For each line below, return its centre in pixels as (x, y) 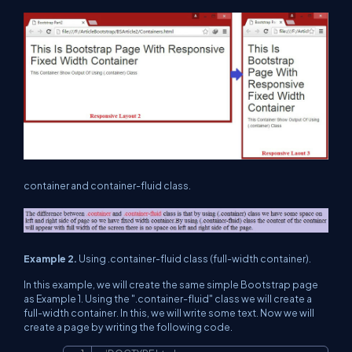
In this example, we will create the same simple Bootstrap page (171, 285)
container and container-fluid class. (107, 185)
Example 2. (51, 259)
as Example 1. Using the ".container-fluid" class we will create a (168, 299)
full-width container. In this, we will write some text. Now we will (169, 313)
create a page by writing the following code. (128, 327)
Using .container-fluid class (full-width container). (195, 259)
